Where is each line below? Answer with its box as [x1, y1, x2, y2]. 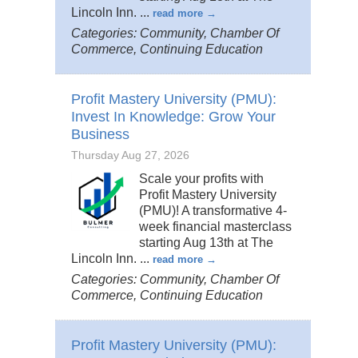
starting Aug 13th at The [139, 236, 273, 250]
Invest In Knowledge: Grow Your [71, 109, 276, 125]
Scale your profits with [139, 172, 264, 186]
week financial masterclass [139, 220, 292, 234]
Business [71, 126, 129, 143]
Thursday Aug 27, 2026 [71, 149, 189, 162]
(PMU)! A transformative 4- [139, 204, 287, 218]
